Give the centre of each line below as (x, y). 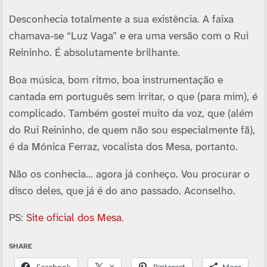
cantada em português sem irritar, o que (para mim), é (133, 97)
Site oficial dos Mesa (74, 218)
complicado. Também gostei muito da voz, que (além (131, 114)
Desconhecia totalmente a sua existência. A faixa (121, 20)
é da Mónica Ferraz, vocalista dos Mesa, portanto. (123, 147)
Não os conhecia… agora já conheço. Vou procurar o (129, 174)
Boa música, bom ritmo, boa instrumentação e (116, 80)
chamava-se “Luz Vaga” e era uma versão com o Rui (128, 37)
